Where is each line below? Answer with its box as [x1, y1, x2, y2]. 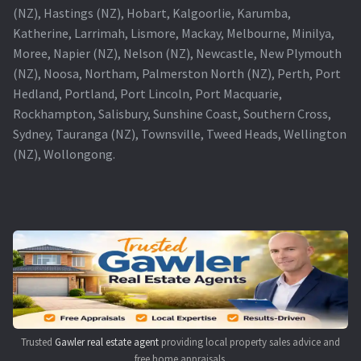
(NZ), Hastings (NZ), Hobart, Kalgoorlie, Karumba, [13, 4, 291, 21]
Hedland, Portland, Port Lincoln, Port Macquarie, [13, 85, 282, 102]
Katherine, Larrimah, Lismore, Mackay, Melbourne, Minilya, [13, 24, 334, 41]
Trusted [21, 334, 55, 349]
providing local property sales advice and [159, 334, 340, 349]
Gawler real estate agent [55, 334, 159, 349]
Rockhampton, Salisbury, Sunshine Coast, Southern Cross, [13, 105, 331, 122]
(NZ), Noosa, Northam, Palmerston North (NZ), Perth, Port [13, 64, 341, 81]
